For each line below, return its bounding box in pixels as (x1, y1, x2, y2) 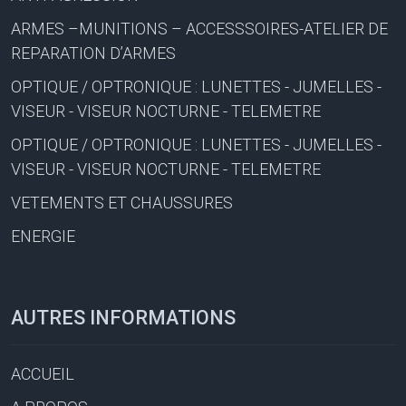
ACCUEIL (11, 363, 74, 383)
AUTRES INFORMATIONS (11, 305, 236, 329)
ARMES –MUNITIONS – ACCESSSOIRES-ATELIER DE (11, 18, 388, 38)
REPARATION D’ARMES (11, 43, 176, 63)
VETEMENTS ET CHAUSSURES (11, 192, 233, 212)
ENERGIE (11, 226, 75, 246)
